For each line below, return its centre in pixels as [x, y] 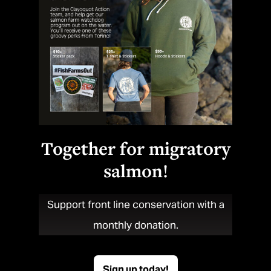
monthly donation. [135, 225]
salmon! [135, 170]
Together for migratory [135, 148]
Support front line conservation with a [135, 204]
